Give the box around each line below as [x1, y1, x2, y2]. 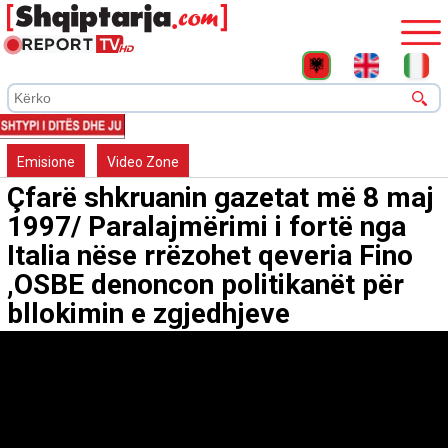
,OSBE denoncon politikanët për [7, 268, 404, 302]
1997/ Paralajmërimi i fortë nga [7, 210, 406, 244]
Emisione [17, 154, 75, 171]
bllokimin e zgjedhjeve [7, 297, 290, 331]
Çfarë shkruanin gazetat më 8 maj [7, 181, 434, 215]
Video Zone [107, 154, 179, 171]
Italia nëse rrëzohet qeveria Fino [7, 239, 413, 273]
